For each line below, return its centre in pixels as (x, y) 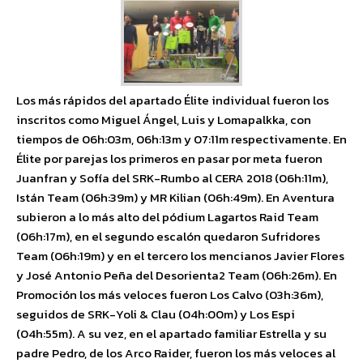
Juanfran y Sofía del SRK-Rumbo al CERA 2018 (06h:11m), (172, 177)
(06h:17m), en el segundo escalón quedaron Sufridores (168, 236)
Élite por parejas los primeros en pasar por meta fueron (169, 158)
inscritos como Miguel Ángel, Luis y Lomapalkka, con (164, 119)
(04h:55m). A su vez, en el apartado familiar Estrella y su (171, 333)
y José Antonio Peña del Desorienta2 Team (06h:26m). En (177, 275)
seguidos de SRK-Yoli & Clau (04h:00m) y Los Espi (156, 314)
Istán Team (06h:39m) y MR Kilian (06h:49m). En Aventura (175, 197)
